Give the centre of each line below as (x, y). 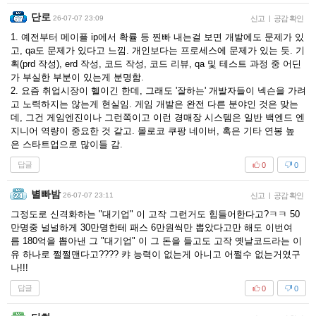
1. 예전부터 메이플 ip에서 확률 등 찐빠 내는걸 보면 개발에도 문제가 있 (157, 37)
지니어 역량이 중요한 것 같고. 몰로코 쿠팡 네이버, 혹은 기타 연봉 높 (153, 131)
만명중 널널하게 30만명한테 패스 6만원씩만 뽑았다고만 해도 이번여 (152, 227)
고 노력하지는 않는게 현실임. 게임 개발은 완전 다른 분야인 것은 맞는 (154, 104)
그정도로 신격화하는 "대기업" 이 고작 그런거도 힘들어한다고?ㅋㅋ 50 (155, 214)
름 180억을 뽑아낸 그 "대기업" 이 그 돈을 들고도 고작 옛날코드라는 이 (156, 241)
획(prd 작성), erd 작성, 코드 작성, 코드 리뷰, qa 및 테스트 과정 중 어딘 (156, 64)
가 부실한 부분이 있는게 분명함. (77, 77)
